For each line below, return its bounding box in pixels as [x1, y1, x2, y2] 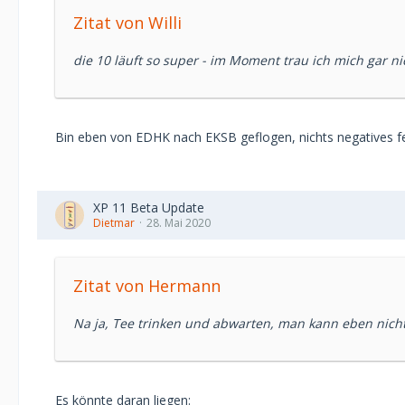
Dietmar [93, 215, 135, 231]
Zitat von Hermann [73, 275, 221, 297]
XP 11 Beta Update [93, 199, 204, 216]
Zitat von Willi [73, 12, 182, 33]
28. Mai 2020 [146, 215, 211, 231]
